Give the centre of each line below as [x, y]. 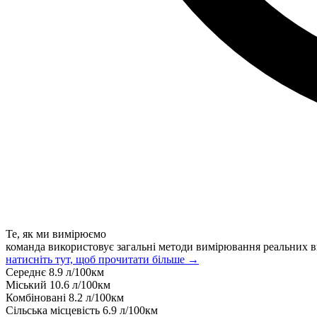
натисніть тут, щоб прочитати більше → [102, 259]
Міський [28, 284]
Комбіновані [37, 297]
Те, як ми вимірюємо [56, 234]
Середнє [27, 272]
